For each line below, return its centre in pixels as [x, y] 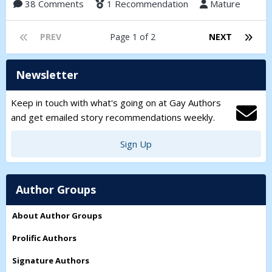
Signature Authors [51, 261]
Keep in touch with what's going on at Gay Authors [116, 103]
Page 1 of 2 [135, 37]
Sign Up [136, 144]
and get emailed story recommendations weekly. [113, 117]
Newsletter [47, 75]
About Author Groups [57, 216]
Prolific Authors [44, 238]
